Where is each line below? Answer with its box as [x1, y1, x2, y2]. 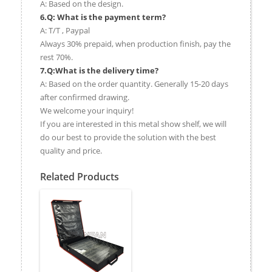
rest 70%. [40, 51, 73, 63]
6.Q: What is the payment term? [40, 11, 166, 22]
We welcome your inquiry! [40, 104, 134, 116]
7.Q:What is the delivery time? [40, 64, 158, 76]
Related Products [40, 169, 119, 183]
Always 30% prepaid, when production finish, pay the [40, 38, 231, 49]
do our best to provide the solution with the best [40, 131, 216, 143]
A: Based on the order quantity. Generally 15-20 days [40, 78, 228, 89]
